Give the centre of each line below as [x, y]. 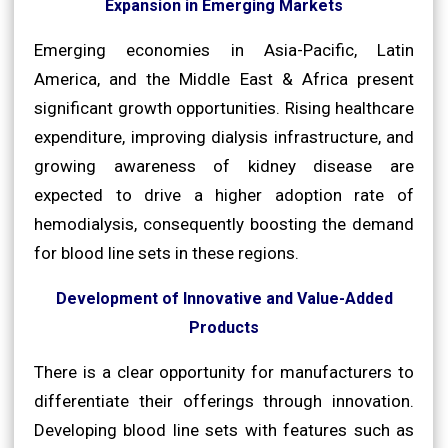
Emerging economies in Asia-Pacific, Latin [224, 49]
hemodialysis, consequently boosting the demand [224, 223]
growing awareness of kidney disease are [224, 165]
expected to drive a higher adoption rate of [224, 194]
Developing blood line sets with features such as [224, 429]
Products [224, 327]
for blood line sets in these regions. [166, 252]
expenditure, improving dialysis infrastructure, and [224, 136]
